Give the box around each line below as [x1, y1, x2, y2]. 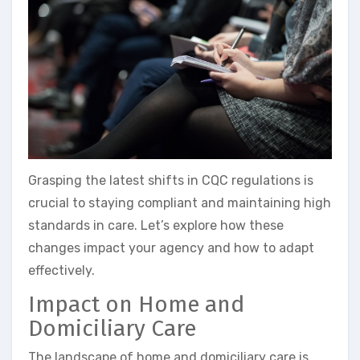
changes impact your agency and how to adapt [28, 240, 314, 256]
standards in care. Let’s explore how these [28, 218, 284, 234]
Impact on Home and [28, 291, 244, 318]
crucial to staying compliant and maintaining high [28, 195, 331, 211]
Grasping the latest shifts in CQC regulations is [28, 173, 313, 189]
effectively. [28, 263, 95, 279]
